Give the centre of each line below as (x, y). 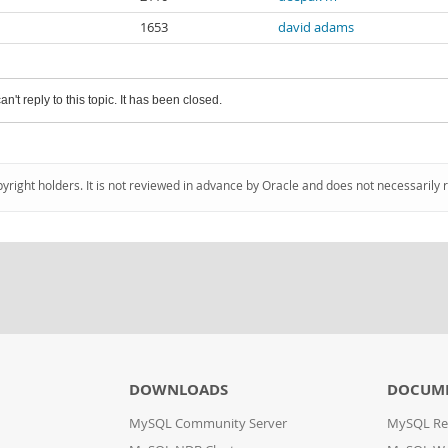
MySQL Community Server (207, 423)
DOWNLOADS (178, 389)
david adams (316, 27)
